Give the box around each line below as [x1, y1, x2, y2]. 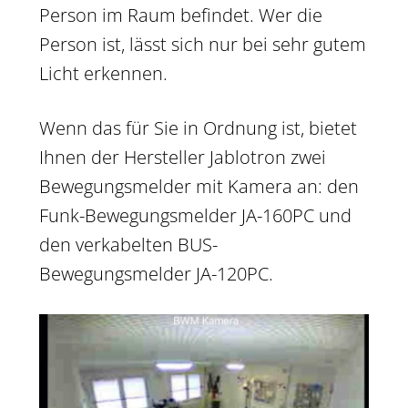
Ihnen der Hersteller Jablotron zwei [39, 144, 326, 169]
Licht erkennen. [39, 60, 168, 86]
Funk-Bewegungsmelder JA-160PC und [39, 202, 352, 228]
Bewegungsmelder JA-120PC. [39, 260, 273, 286]
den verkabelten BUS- [39, 231, 218, 257]
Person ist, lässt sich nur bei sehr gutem [39, 31, 366, 56]
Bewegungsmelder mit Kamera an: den [39, 173, 359, 199]
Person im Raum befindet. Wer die [39, 2, 322, 27]
